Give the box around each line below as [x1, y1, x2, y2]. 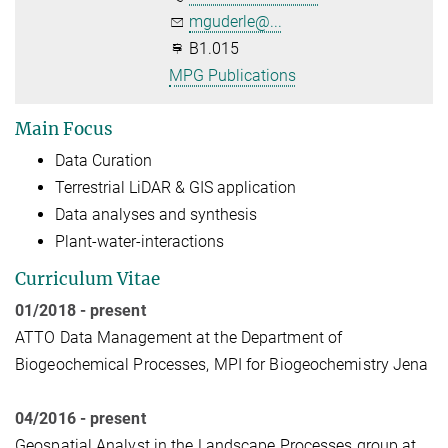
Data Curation [55, 151, 152, 170]
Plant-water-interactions [55, 232, 224, 251]
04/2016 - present [15, 408, 146, 428]
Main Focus [15, 118, 113, 140]
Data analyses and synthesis [55, 205, 257, 224]
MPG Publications [169, 66, 297, 85]
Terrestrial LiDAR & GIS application [55, 178, 296, 197]
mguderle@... [189, 12, 283, 31]
